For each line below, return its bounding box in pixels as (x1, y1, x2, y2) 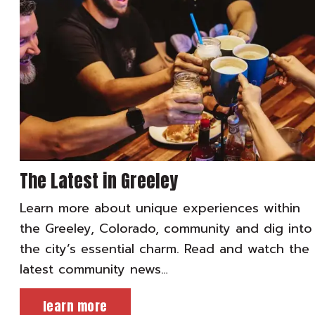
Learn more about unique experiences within (20, 198, 300, 219)
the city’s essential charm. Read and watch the (20, 239, 309, 259)
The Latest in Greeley (20, 167, 178, 195)
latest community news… (20, 259, 168, 280)
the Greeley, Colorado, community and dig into (20, 219, 312, 239)
